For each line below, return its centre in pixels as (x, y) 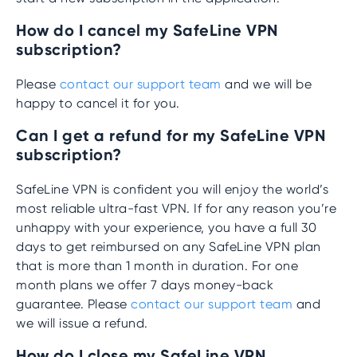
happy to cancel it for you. (98, 103)
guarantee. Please (73, 304)
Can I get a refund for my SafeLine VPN (171, 135)
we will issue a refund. (82, 323)
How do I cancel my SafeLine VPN (147, 30)
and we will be (266, 84)
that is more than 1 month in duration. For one (157, 266)
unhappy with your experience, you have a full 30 (166, 228)
